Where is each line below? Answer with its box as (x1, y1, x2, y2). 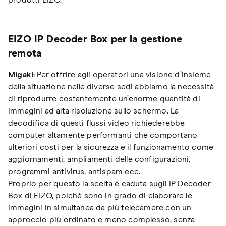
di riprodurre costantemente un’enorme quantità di (8, 94, 200, 103)
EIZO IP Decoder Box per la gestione (8, 34, 183, 44)
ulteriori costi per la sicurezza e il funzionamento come (8, 143, 214, 151)
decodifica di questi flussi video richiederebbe (8, 119, 185, 127)
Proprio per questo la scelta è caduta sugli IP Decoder (8, 179, 211, 188)
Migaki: (8, 70, 37, 79)
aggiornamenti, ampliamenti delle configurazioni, (8, 155, 191, 163)
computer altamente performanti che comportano (8, 131, 198, 139)
